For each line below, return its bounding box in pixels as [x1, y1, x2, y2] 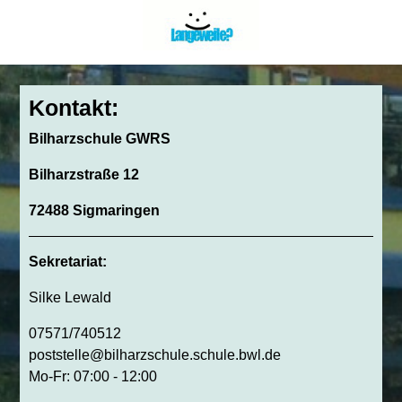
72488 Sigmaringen [29, 203, 160, 219]
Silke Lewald [29, 290, 111, 306]
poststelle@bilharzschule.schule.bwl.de [29, 347, 281, 363]
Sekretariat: [29, 254, 107, 270]
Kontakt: [29, 95, 118, 121]
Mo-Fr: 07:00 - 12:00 [29, 369, 157, 385]
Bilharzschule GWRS [29, 131, 170, 147]
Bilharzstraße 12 [29, 167, 139, 183]
